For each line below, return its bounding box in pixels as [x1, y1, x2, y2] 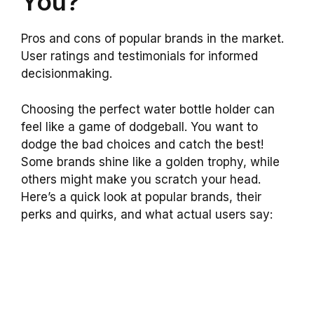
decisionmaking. [21, 67, 112, 81]
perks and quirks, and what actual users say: [21, 207, 273, 221]
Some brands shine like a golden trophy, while [21, 154, 280, 169]
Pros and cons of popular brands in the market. [21, 32, 284, 46]
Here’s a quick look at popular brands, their [21, 189, 261, 204]
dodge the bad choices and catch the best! [21, 137, 264, 151]
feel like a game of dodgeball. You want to [21, 119, 258, 134]
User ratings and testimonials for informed [21, 49, 258, 64]
